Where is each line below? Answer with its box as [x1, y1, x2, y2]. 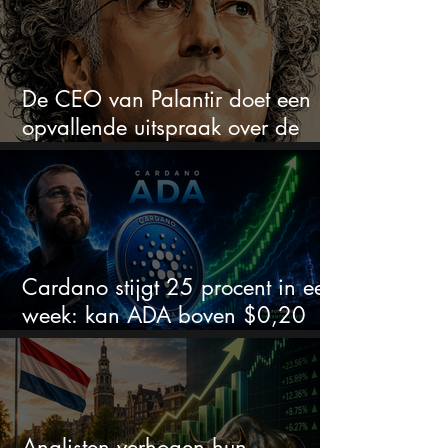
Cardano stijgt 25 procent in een [22, 273, 337, 302]
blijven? [22, 329, 96, 358]
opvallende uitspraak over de [22, 113, 299, 142]
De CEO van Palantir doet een [22, 85, 311, 114]
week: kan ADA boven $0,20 [22, 301, 306, 330]
